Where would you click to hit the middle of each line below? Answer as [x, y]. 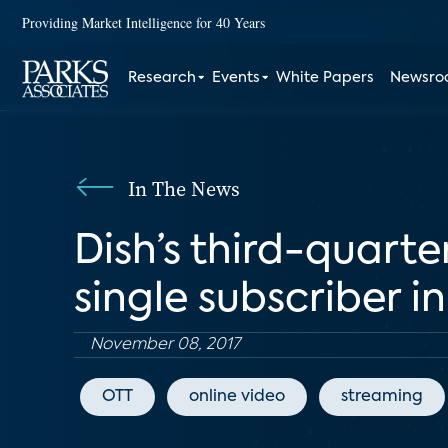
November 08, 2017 [165, 345]
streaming [382, 397]
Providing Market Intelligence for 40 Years [143, 22]
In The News [184, 189]
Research [162, 78]
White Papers [325, 78]
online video [237, 397]
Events [236, 78]
